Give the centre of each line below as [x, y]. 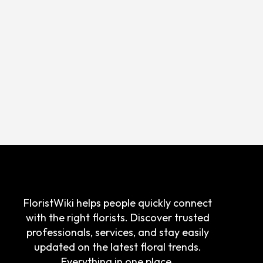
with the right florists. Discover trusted [118, 218]
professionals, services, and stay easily [118, 232]
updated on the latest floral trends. [118, 247]
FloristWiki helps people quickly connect [118, 203]
